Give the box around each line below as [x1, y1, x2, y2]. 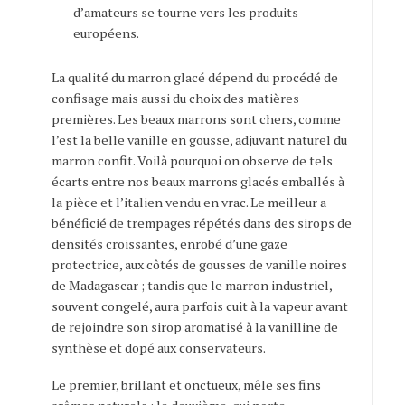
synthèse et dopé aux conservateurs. [51, 339, 266, 357]
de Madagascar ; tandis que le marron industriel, [51, 277, 332, 295]
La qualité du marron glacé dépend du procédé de [51, 69, 338, 87]
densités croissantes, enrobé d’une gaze [51, 235, 287, 253]
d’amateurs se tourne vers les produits [72, 3, 298, 21]
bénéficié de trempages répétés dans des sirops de [51, 214, 352, 232]
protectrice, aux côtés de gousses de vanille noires [51, 256, 347, 274]
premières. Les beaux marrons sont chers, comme [51, 110, 341, 128]
